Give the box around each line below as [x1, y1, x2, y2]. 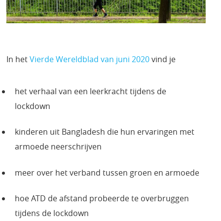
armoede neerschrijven [14, 141, 102, 152]
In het [6, 53, 30, 65]
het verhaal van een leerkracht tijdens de [14, 85, 166, 97]
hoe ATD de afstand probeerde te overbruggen [14, 192, 189, 204]
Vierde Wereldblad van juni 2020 [30, 53, 150, 65]
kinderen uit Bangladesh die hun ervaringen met [14, 126, 194, 138]
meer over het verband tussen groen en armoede [14, 167, 199, 178]
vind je [149, 53, 176, 65]
